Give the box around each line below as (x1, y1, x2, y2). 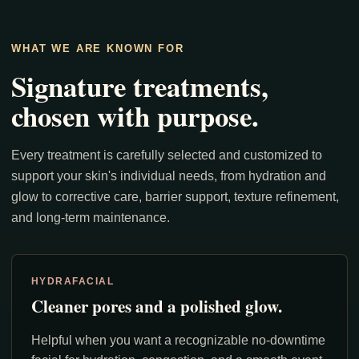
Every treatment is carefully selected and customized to (11, 147, 322, 162)
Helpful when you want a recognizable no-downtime (31, 333, 325, 347)
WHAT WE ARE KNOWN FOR (11, 42, 184, 54)
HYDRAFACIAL (31, 275, 115, 287)
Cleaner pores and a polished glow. (31, 292, 282, 318)
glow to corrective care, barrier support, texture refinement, (11, 189, 339, 204)
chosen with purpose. (11, 95, 259, 136)
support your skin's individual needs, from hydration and (11, 168, 326, 183)
